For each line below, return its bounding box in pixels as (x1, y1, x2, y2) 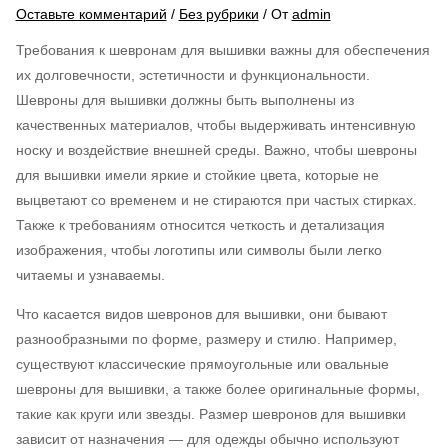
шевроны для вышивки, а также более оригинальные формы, (15, 380, 420, 397)
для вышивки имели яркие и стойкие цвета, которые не (15, 166, 379, 183)
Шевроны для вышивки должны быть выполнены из (15, 91, 354, 108)
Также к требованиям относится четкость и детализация (15, 216, 385, 233)
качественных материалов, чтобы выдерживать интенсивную (15, 116, 416, 133)
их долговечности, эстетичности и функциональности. (15, 66, 370, 83)
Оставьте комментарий (15, 5, 167, 22)
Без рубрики (178, 5, 259, 22)
